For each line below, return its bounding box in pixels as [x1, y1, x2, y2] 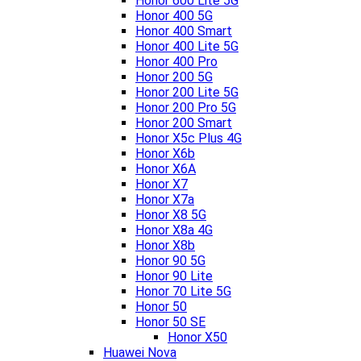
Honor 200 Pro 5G [135, 100, 236, 116]
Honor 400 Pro [135, 54, 218, 70]
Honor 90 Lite [135, 268, 213, 284]
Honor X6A [135, 161, 196, 177]
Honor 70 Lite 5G [135, 284, 231, 300]
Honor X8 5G [135, 207, 206, 223]
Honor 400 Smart [135, 23, 232, 39]
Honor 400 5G [135, 8, 213, 24]
